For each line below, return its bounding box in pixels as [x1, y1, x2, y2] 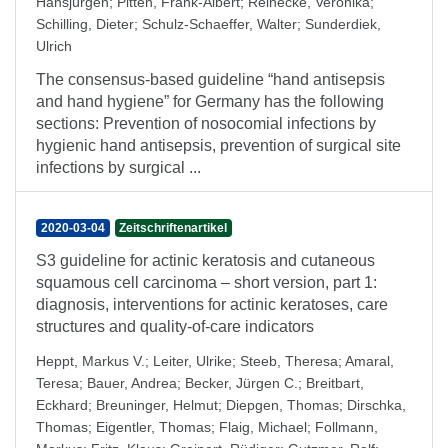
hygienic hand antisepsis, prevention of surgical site [36, 137, 401, 154]
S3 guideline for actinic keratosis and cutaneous [36, 252, 375, 269]
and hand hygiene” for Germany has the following [36, 93, 384, 110]
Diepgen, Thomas [226, 397, 339, 413]
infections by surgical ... [36, 159, 201, 176]
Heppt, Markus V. [36, 353, 145, 369]
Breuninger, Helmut [96, 397, 218, 413]
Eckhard [36, 397, 88, 413]
